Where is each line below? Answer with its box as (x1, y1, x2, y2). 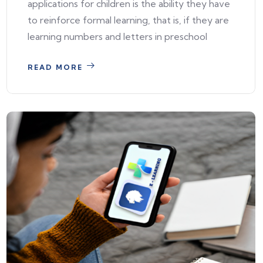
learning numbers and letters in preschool (28, 31, 207, 43)
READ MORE (28, 63, 83, 72)
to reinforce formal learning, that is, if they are (28, 14, 229, 26)
